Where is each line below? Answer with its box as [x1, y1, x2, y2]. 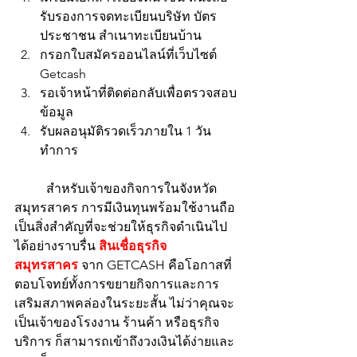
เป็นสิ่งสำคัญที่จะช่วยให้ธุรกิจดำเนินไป [14, 219, 227, 234]
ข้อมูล [40, 104, 73, 120]
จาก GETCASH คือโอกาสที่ [78, 257, 232, 273]
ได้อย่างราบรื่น [14, 238, 99, 253]
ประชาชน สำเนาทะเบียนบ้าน [40, 28, 202, 43]
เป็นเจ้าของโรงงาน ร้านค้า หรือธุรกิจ [14, 315, 219, 330]
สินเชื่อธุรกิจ [99, 238, 170, 253]
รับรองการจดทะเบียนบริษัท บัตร [40, 9, 217, 24]
